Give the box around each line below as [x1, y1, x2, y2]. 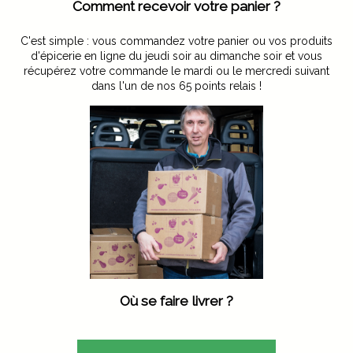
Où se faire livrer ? [120, 293, 233, 310]
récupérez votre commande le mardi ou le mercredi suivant [24, 65, 329, 78]
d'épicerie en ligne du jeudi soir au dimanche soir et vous [31, 50, 322, 63]
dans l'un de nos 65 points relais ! [91, 80, 262, 93]
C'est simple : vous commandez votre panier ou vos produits [20, 35, 333, 48]
